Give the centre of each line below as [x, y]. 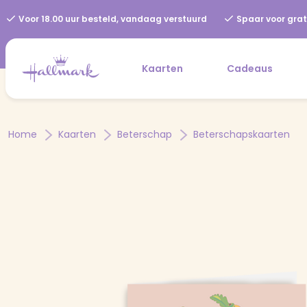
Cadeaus [250, 68]
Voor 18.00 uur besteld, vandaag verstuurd [112, 19]
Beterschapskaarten [242, 134]
